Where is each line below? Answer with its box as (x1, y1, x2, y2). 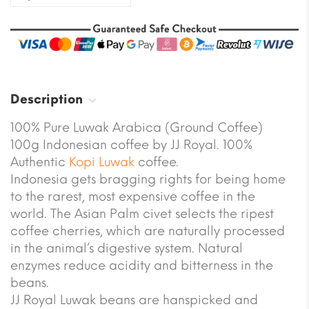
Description (10, 91, 83, 107)
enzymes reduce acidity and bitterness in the (10, 257, 273, 273)
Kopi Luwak (69, 154, 134, 170)
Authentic (10, 154, 69, 170)
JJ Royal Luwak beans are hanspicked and (10, 292, 258, 308)
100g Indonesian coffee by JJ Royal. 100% (10, 137, 252, 152)
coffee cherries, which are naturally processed (10, 223, 285, 239)
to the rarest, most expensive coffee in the (10, 188, 255, 204)
